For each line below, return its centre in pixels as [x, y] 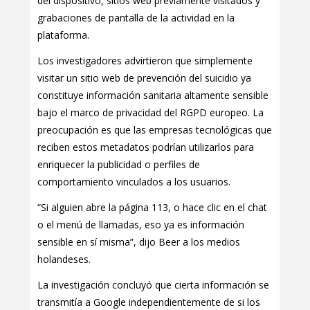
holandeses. [64, 259]
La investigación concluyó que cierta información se [153, 285]
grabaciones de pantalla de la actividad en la [136, 18]
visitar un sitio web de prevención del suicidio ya [144, 78]
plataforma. [63, 35]
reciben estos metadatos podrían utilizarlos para [146, 147]
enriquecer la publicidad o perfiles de [119, 165]
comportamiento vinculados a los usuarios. [134, 182]
